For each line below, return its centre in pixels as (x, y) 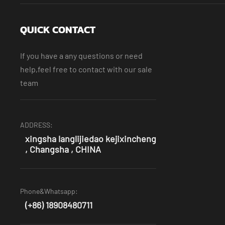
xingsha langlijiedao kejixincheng (91, 138)
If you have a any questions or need (81, 55)
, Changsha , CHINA (63, 149)
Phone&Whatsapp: (49, 191)
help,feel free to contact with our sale (86, 69)
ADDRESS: (36, 125)
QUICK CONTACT (58, 29)
